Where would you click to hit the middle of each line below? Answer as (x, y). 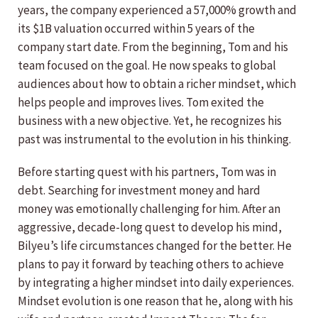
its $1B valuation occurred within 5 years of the (136, 28)
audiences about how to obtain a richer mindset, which (157, 84)
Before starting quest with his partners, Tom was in (147, 172)
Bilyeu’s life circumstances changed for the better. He (155, 246)
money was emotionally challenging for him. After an (149, 209)
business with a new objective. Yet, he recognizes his (150, 121)
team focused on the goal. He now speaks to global (147, 65)
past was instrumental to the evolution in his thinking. (154, 139)
